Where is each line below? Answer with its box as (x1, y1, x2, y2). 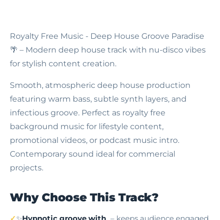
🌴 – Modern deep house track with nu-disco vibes (10, 45, 206, 55)
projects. (10, 163, 43, 172)
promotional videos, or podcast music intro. (10, 136, 179, 145)
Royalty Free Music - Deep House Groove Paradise (10, 31, 204, 41)
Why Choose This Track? (10, 191, 159, 204)
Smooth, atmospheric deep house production (10, 81, 191, 90)
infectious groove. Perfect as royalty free (10, 108, 165, 117)
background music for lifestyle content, (10, 122, 164, 131)
